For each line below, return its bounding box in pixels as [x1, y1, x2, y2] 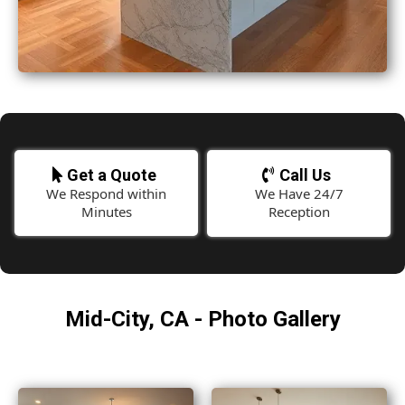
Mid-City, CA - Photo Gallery [64, 306, 341, 332]
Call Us [279, 165, 331, 184]
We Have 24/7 [254, 184, 344, 202]
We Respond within [46, 184, 166, 202]
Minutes [80, 202, 132, 221]
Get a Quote [66, 165, 156, 184]
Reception [268, 202, 330, 221]
